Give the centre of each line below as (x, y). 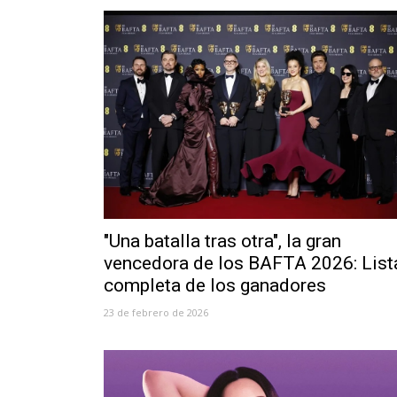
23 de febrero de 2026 (156, 313)
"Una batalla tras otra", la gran (222, 241)
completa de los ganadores (215, 286)
